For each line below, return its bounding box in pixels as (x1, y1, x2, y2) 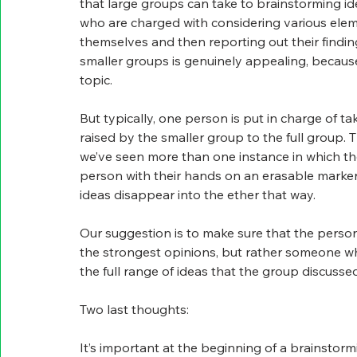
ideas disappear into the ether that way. (80, 186, 316, 202)
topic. (80, 71, 112, 88)
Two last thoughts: (80, 300, 189, 317)
